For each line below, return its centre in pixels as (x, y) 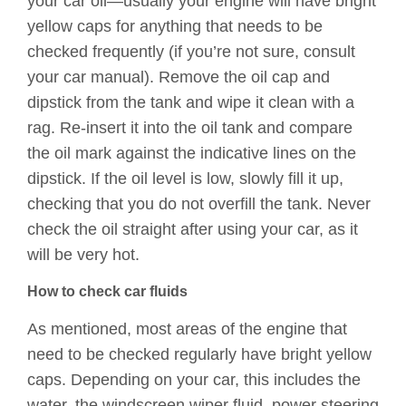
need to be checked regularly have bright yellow (199, 355)
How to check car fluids (107, 292)
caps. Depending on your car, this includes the (194, 380)
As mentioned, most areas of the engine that (187, 329)
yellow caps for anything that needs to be (175, 27)
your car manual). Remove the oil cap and (179, 77)
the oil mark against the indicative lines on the (192, 154)
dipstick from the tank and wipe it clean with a (191, 103)
